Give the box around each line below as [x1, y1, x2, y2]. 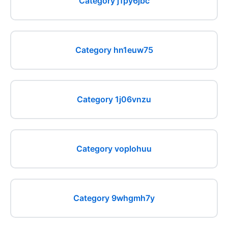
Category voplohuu [76, 144, 152, 154]
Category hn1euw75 [75, 45, 153, 55]
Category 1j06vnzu [77, 94, 151, 104]
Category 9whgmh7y [73, 193, 155, 203]
